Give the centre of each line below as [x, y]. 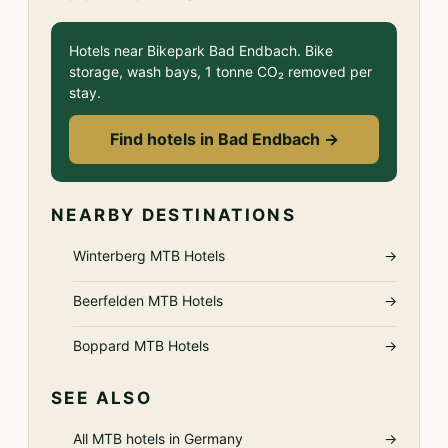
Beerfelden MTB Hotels [148, 300]
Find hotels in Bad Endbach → [224, 139]
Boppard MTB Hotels [141, 345]
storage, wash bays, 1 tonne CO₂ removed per [220, 71]
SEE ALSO [102, 398]
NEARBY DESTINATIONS [174, 215]
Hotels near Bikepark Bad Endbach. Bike [201, 50]
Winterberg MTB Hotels [149, 255]
